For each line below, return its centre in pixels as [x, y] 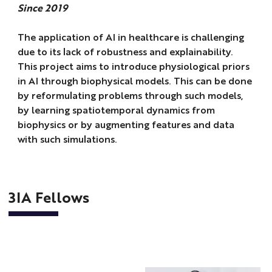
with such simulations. [67, 138]
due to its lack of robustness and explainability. [125, 51]
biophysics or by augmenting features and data [126, 124]
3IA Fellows [49, 197]
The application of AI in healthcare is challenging [131, 36]
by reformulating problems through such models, [130, 95]
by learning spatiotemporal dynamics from [116, 109]
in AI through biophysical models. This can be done [134, 80]
